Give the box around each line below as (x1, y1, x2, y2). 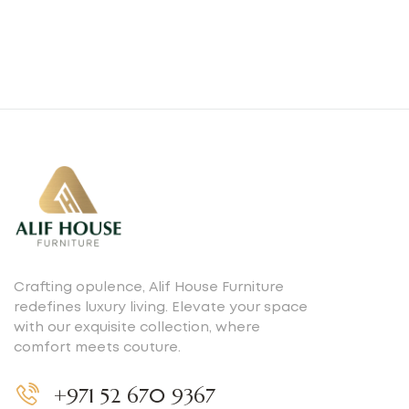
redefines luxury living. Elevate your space (14, 300, 308, 314)
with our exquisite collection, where (14, 320, 260, 334)
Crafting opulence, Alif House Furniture (14, 280, 284, 294)
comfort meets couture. (14, 341, 181, 354)
